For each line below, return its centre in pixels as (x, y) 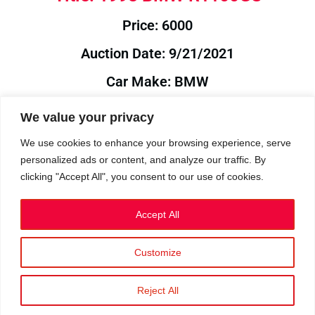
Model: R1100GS (157, 110)
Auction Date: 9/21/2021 (157, 53)
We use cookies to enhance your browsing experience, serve (156, 142)
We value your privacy (87, 117)
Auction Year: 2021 (157, 166)
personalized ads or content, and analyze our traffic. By (143, 159)
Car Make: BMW (157, 82)
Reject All (157, 290)
